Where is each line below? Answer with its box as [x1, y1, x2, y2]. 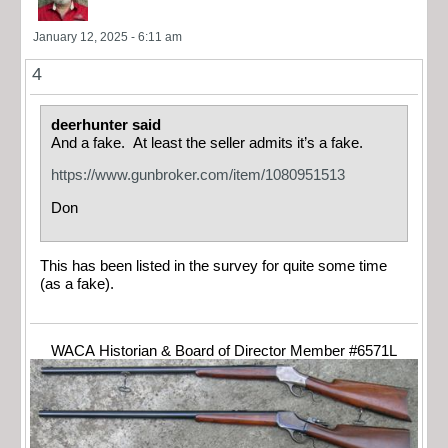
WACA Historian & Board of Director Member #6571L [51, 343, 397, 360]
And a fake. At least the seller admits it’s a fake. [51, 134, 363, 151]
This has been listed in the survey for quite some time [40, 257, 387, 274]
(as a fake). [40, 275, 114, 292]
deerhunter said [51, 116, 165, 133]
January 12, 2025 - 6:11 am [33, 29, 182, 44]
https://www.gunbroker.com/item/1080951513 [51, 167, 345, 184]
